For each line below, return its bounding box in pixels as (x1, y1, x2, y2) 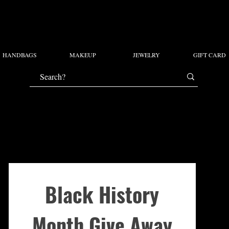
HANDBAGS (2, 50, 37, 59)
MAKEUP (70, 50, 96, 59)
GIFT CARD (193, 50, 226, 59)
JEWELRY (132, 50, 160, 59)
